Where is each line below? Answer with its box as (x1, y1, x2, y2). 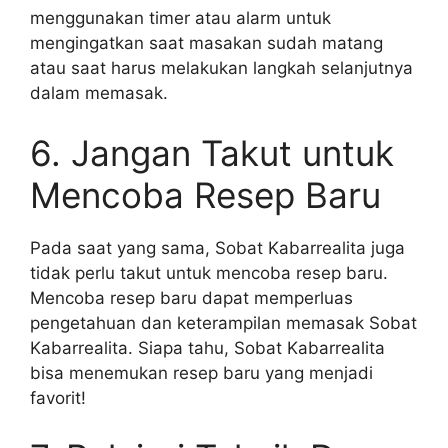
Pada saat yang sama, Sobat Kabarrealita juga (30, 237, 405, 258)
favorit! (30, 387, 86, 408)
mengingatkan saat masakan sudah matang (30, 33, 383, 53)
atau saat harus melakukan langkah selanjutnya (30, 58, 413, 78)
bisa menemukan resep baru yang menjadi (30, 362, 373, 383)
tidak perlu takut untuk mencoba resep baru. (30, 262, 388, 283)
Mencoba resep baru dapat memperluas (30, 287, 353, 308)
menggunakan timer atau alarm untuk (30, 8, 331, 28)
